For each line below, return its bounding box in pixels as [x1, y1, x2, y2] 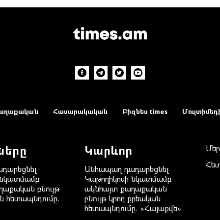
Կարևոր [84, 141, 133, 158]
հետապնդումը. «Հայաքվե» [84, 202, 181, 213]
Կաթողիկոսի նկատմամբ [84, 173, 171, 184]
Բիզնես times [122, 106, 167, 116]
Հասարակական [53, 106, 108, 116]
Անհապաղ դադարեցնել [84, 163, 169, 174]
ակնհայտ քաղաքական [84, 183, 167, 193]
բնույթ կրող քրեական [84, 192, 161, 203]
